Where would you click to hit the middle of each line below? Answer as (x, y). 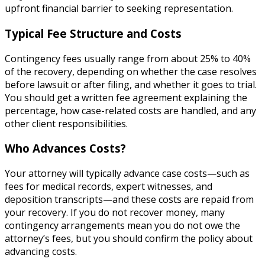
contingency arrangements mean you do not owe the (122, 225)
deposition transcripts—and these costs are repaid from (129, 199)
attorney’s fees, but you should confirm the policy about (129, 238)
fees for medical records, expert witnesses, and (109, 186)
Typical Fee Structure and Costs (93, 33)
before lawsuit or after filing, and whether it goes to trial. (131, 84)
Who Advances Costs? (65, 148)
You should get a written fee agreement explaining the (126, 97)
